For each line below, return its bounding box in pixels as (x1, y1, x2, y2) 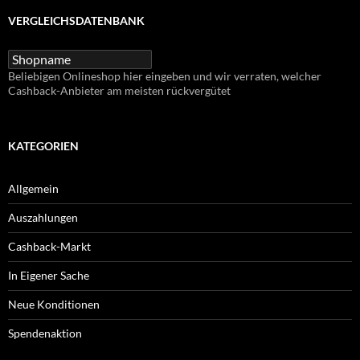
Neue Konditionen (8, 297, 100, 311)
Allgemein (8, 181, 59, 195)
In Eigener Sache (8, 268, 89, 282)
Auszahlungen (8, 210, 78, 224)
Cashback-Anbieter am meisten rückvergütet (8, 83, 231, 97)
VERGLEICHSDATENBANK (8, 13, 145, 27)
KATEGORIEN (8, 138, 79, 153)
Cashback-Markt (8, 239, 91, 253)
